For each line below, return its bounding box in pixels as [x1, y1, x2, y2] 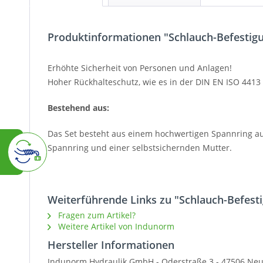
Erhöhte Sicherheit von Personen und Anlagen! [48, 62, 232, 74]
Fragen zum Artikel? [56, 210, 136, 221]
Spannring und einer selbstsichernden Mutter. [48, 142, 232, 154]
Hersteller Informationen [48, 238, 174, 252]
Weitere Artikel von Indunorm [56, 221, 174, 232]
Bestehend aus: [48, 102, 109, 114]
